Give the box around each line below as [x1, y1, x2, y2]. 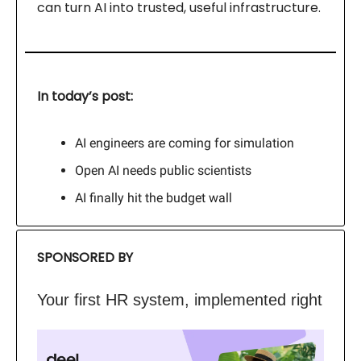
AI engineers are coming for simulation [75, 135, 294, 151]
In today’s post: [37, 87, 133, 106]
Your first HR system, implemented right [37, 291, 322, 309]
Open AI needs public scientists [75, 163, 251, 179]
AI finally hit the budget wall [75, 190, 232, 206]
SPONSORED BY [37, 248, 133, 268]
